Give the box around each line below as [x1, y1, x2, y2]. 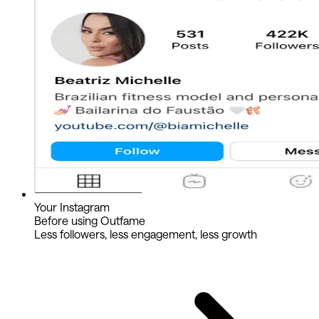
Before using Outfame [34, 213, 145, 227]
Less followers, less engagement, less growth [34, 226, 257, 241]
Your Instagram [34, 199, 110, 214]
